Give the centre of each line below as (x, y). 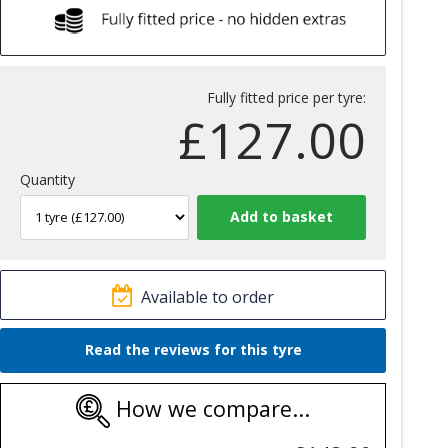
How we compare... (210, 409)
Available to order (208, 296)
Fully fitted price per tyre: (286, 97)
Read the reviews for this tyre (193, 350)
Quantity (48, 179)
